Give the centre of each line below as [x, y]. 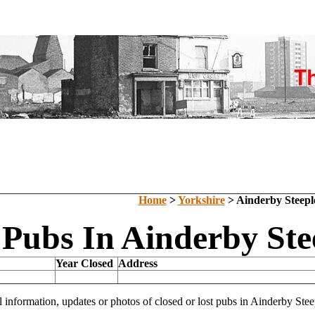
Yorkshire [201, 200]
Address [138, 263]
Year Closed [84, 263]
